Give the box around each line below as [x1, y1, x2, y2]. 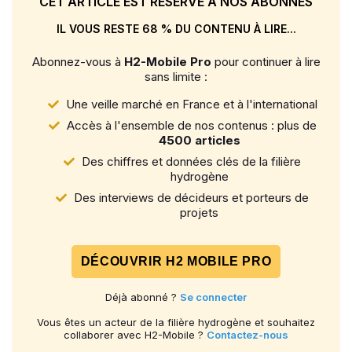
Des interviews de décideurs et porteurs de [71, 190, 309, 206]
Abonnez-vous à [31, 54, 124, 70]
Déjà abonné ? [105, 291, 180, 304]
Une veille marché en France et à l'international [62, 97, 317, 112]
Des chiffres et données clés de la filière [79, 154, 301, 170]
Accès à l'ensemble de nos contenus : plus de [63, 118, 317, 134]
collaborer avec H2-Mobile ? [64, 328, 207, 342]
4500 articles [158, 133, 240, 148]
